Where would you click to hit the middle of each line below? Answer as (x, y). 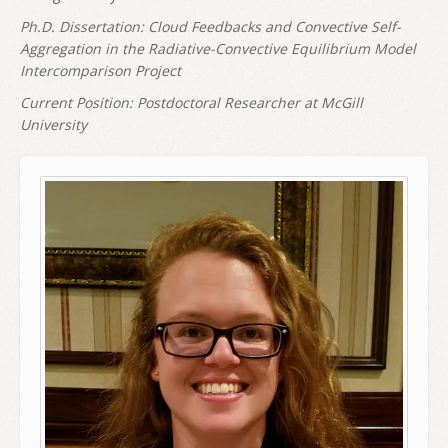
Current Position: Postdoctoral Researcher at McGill (191, 102)
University (53, 124)
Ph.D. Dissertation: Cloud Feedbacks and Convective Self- (210, 26)
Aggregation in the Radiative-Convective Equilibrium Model (218, 48)
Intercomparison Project (100, 70)
